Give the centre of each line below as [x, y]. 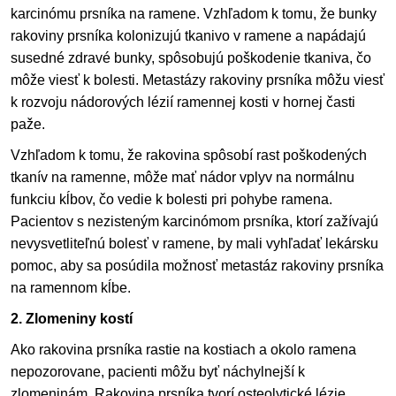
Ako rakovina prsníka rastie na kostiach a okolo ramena [183, 350]
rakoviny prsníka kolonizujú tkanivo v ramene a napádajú [188, 36]
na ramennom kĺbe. [71, 288]
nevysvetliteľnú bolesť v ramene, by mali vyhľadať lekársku [194, 244]
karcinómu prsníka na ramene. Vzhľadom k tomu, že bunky [194, 14]
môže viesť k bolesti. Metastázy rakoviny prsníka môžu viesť [198, 80]
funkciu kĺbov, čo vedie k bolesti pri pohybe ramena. [171, 200]
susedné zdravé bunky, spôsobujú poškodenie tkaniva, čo [191, 58]
